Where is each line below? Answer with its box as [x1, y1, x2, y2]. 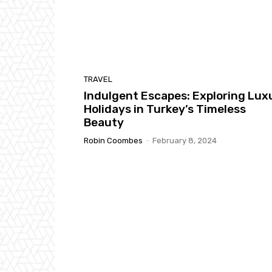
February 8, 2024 [152, 135, 217, 145]
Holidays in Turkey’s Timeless [84, 101, 246, 116]
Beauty [84, 115, 124, 129]
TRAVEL [84, 74, 112, 84]
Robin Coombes [84, 135, 143, 145]
